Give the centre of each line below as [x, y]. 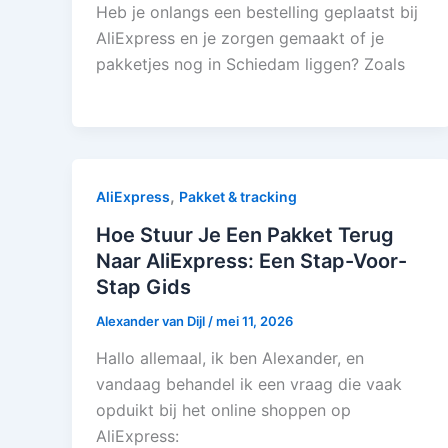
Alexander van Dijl [152, 320]
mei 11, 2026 [254, 320]
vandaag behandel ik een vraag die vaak [249, 384]
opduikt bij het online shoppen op [223, 410]
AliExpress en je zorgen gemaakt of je [240, 37]
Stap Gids [143, 286]
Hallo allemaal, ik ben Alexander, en [230, 358]
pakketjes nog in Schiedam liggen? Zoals [250, 63]
